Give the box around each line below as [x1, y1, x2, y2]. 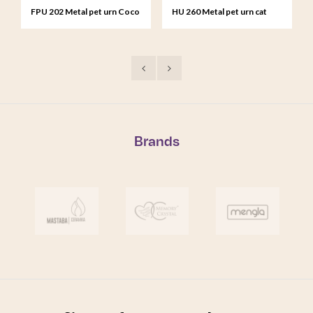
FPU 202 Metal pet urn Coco [31, 6, 140, 17]
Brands [133, 131, 180, 150]
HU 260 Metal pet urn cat [172, 6, 268, 17]
